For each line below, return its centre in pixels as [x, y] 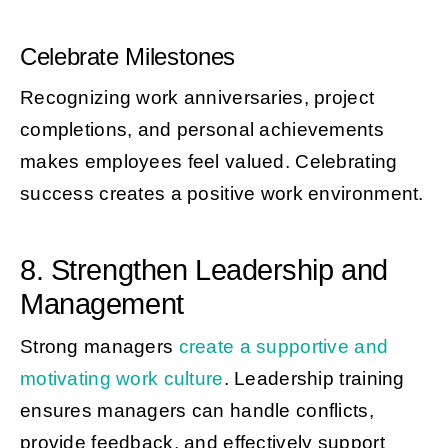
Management [101, 303]
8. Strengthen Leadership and [203, 269]
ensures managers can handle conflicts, [196, 410]
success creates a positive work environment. [221, 193]
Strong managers [99, 346]
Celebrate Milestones [127, 56]
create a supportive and [283, 346]
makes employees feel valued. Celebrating [208, 161]
